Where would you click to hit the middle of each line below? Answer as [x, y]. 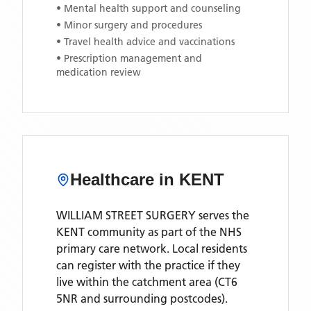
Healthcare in [125, 179]
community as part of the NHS [163, 232]
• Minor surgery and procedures [129, 25]
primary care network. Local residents [152, 249]
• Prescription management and [129, 58]
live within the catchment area [134, 282]
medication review [99, 72]
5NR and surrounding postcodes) [141, 299]
